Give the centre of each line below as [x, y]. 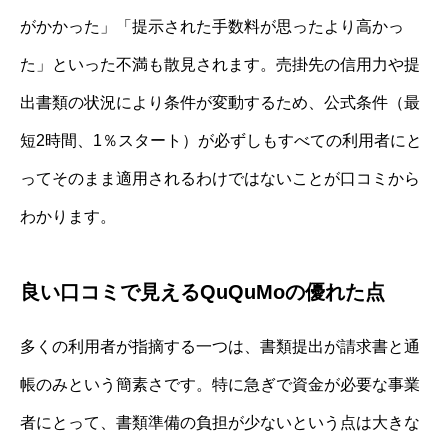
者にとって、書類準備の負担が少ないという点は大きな [220, 422]
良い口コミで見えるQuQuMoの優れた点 [202, 291]
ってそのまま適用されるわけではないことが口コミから [220, 178]
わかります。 [68, 216]
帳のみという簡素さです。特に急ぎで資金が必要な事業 [220, 384]
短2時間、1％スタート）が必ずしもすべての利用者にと [221, 140]
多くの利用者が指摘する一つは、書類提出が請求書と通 [220, 346]
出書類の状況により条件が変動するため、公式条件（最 [220, 102]
